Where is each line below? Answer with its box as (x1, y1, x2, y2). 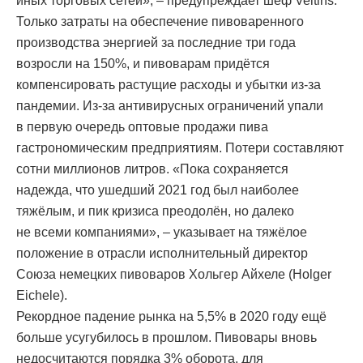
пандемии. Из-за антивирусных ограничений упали (16, 99, 323, 113)
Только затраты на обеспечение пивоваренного (16, 15, 304, 29)
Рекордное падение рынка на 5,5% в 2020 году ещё (16, 310, 327, 324)
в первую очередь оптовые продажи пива (16, 120, 268, 135)
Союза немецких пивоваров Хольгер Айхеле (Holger (16, 267, 331, 282)
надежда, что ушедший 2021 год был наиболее (16, 183, 299, 198)
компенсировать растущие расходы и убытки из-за (16, 78, 321, 92)
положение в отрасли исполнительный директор (16, 246, 308, 261)
